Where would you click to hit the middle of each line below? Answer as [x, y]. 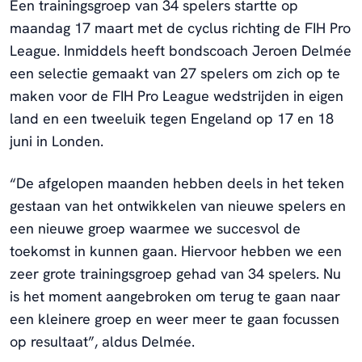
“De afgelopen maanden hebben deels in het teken [177, 183]
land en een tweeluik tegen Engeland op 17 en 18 [172, 118]
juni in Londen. [59, 141]
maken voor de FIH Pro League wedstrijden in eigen [177, 95]
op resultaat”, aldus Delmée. [104, 341]
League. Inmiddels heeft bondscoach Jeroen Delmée [181, 50]
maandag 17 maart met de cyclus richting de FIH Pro [180, 27]
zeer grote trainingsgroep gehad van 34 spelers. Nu [175, 273]
